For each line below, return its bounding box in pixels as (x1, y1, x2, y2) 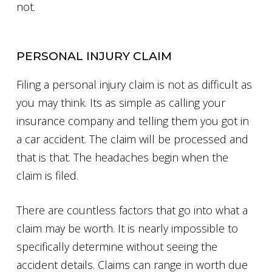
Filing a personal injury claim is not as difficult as (16, 76, 252, 92)
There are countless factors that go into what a (16, 202, 248, 217)
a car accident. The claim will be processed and (16, 131, 248, 146)
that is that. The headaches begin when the (16, 149, 228, 165)
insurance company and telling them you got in (16, 113, 249, 128)
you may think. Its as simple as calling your (16, 95, 225, 110)
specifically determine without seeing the (16, 239, 217, 254)
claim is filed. (16, 168, 78, 183)
